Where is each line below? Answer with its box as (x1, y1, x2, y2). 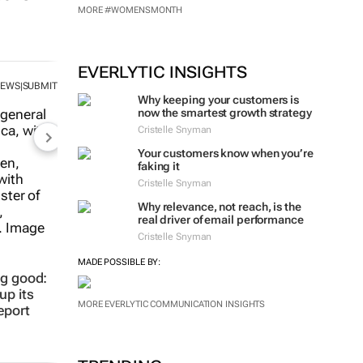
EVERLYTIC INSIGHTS (77, 62, 247, 82)
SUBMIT (22, 80, 58, 92)
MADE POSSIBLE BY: (77, 257, 161, 267)
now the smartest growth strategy (137, 106, 312, 119)
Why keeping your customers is (137, 93, 300, 106)
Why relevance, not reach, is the (137, 200, 301, 213)
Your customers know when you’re (137, 147, 314, 160)
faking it (137, 160, 181, 173)
